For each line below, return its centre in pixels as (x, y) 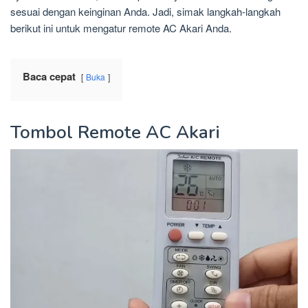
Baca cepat (49, 76)
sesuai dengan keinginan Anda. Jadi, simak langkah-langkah (145, 11)
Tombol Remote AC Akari (115, 132)
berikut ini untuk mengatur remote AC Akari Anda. (121, 28)
